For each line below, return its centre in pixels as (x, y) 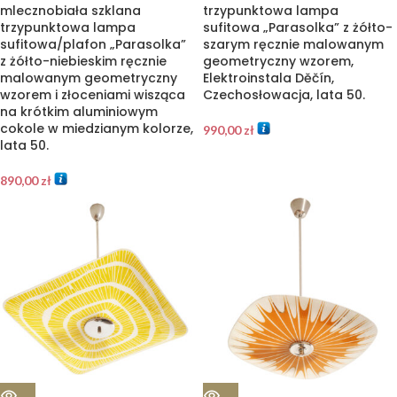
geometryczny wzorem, (278, 61)
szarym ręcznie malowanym (293, 44)
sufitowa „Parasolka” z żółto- (298, 27)
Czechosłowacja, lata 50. (284, 95)
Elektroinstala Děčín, (269, 78)
